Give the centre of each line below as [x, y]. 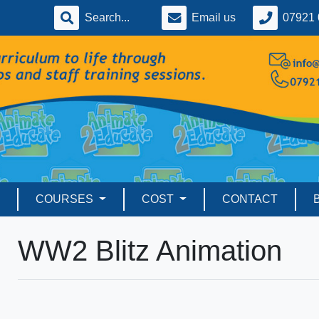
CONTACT [250, 199]
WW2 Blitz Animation [150, 251]
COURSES [66, 199]
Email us [214, 17]
